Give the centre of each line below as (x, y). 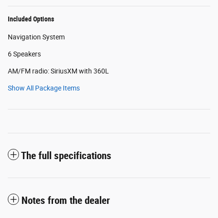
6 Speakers (24, 54)
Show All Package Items (44, 88)
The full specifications (66, 155)
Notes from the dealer (66, 200)
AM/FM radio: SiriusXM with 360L (58, 71)
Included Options (31, 19)
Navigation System (36, 37)
